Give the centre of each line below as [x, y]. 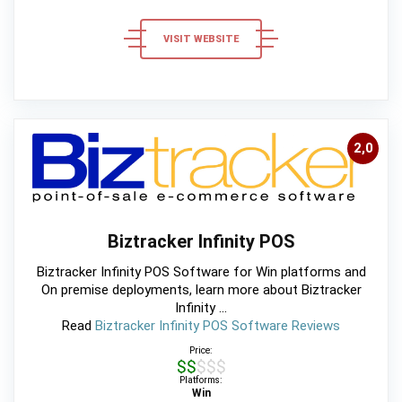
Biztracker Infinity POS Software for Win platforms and [201, 271]
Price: [201, 350]
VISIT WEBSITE [201, 39]
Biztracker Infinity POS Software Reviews [218, 325]
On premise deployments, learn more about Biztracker [201, 289]
